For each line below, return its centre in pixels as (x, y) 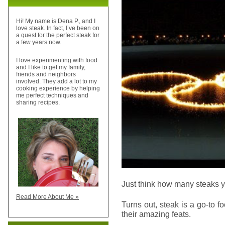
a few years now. (39, 42)
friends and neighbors (46, 75)
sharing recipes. (38, 103)
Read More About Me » (47, 197)
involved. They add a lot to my (57, 82)
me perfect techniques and (52, 96)
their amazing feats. (156, 214)
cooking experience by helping (58, 89)
